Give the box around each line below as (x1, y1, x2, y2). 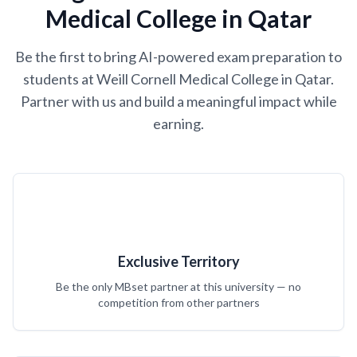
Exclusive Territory (117, 253, 240, 270)
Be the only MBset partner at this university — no (56, 280, 301, 293)
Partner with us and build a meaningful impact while (20, 92, 337, 110)
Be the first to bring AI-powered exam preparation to (15, 48, 342, 65)
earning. (153, 115, 204, 132)
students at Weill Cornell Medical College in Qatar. (23, 70, 334, 88)
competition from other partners (97, 296, 260, 309)
